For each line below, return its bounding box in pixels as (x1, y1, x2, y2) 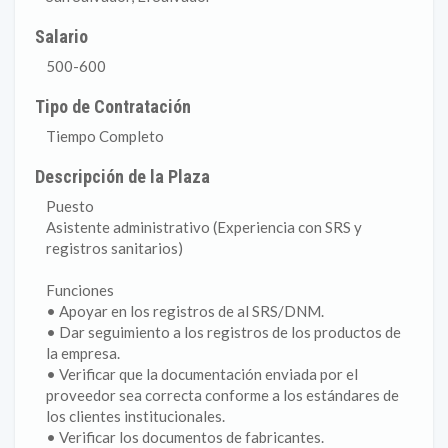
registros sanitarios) (46, 239, 183, 257)
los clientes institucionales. (46, 407, 225, 425)
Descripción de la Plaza (35, 166, 211, 187)
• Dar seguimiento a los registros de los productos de (46, 323, 401, 341)
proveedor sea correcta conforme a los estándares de (46, 386, 399, 404)
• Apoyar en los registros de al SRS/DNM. (46, 302, 324, 320)
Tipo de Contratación (35, 96, 192, 117)
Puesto (46, 197, 94, 215)
